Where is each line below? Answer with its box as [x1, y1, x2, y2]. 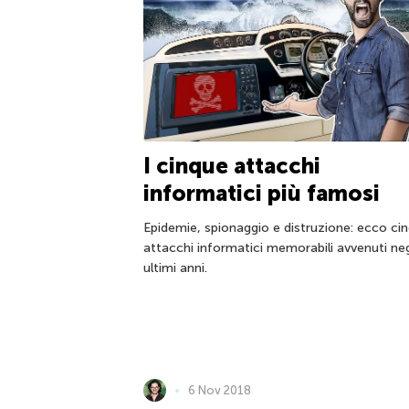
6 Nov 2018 [188, 383, 251, 397]
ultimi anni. [143, 259, 207, 276]
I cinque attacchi [143, 152, 320, 179]
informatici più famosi [143, 179, 380, 206]
